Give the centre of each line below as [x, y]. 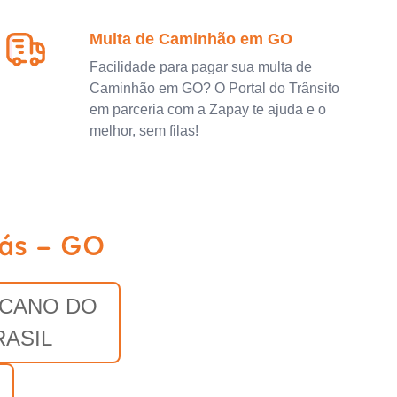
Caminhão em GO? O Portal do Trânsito [215, 88]
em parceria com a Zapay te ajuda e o [208, 109]
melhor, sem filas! [144, 131]
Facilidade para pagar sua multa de [201, 67]
